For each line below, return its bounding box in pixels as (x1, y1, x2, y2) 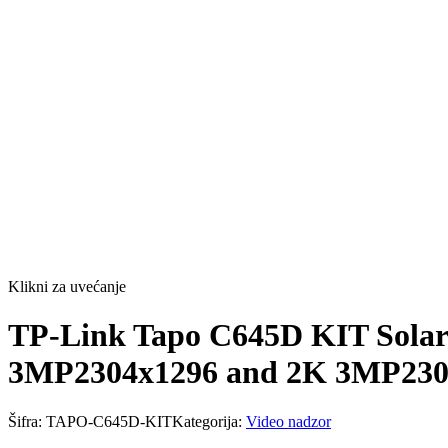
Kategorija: (172, 412, 246, 430)
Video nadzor (246, 412, 331, 430)
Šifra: (8, 412, 46, 430)
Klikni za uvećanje (8, 277, 126, 295)
